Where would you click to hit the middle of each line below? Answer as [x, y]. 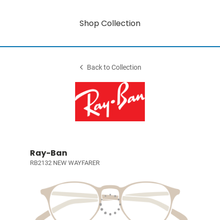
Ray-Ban [48, 153]
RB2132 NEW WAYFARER [65, 163]
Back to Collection [114, 68]
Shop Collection [110, 23]
